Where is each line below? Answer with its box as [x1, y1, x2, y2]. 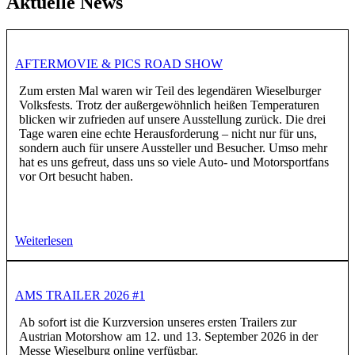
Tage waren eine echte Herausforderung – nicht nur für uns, [19, 127, 317, 141]
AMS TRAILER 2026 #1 [15, 288, 145, 303]
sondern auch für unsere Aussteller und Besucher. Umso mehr [19, 141, 327, 155]
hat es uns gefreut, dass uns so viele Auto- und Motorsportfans [19, 155, 329, 170]
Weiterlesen [15, 234, 73, 248]
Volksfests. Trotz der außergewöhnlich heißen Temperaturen [19, 98, 319, 113]
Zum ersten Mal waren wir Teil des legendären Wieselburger [19, 84, 321, 98]
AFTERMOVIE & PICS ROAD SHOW [15, 57, 223, 71]
